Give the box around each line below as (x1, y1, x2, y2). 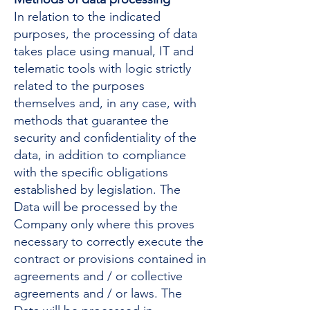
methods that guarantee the (14, 113, 169, 128)
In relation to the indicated (14, 9, 161, 24)
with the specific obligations (14, 165, 168, 180)
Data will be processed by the (14, 199, 178, 215)
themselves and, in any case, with (14, 95, 197, 111)
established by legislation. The (14, 182, 181, 197)
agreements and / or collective (14, 268, 183, 284)
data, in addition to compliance (14, 147, 186, 163)
